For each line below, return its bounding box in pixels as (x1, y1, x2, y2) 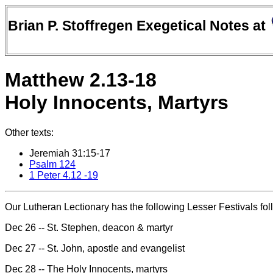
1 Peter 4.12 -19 (29, 169, 98, 180)
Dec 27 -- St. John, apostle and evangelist (5, 243, 185, 253)
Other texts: (5, 127, 54, 138)
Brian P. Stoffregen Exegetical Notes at (8, 18, 269, 34)
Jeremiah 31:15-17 (29, 147, 110, 158)
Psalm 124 (29, 158, 76, 169)
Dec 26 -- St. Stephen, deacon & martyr (5, 222, 173, 233)
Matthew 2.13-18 (5, 69, 157, 91)
